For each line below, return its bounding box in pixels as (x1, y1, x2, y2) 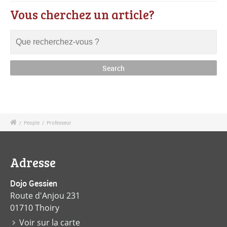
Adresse (10, 154, 56, 171)
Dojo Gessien (10, 178, 57, 190)
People (24, 119, 40, 127)
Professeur (47, 119, 71, 127)
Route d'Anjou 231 (10, 190, 80, 202)
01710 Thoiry (10, 202, 59, 214)
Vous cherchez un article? (10, 6, 155, 23)
